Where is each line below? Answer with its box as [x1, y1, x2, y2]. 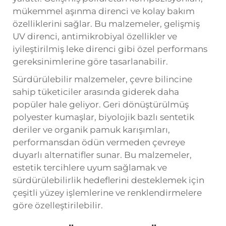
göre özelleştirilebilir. [13, 200, 103, 210]
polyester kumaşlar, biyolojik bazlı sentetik [13, 111, 194, 122]
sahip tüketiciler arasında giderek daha [13, 86, 179, 97]
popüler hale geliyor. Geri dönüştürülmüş [13, 99, 189, 109]
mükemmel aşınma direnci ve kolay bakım [13, 6, 195, 16]
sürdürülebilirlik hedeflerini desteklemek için [13, 175, 204, 185]
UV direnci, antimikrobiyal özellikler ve [13, 31, 177, 41]
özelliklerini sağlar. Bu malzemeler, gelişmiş [13, 18, 200, 29]
